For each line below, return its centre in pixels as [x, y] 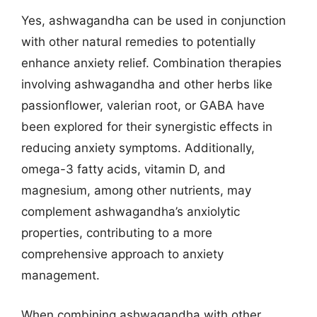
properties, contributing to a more [117, 233]
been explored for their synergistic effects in [147, 127]
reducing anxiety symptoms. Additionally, [138, 148]
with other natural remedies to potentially [138, 42]
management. [60, 275]
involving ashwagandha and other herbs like [147, 84]
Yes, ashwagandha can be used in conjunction [154, 21]
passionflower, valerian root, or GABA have [143, 105]
